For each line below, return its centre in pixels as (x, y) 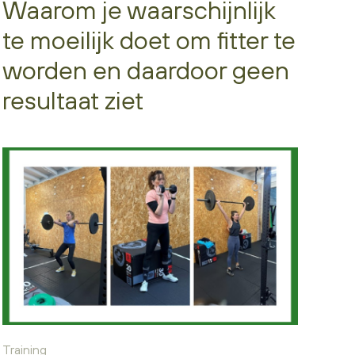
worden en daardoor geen (145, 70)
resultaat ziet (73, 100)
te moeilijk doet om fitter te (149, 40)
